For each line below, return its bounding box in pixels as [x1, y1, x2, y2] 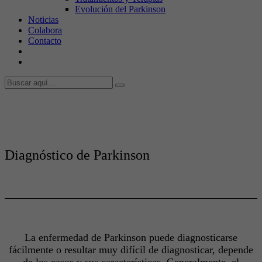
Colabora [28, 25, 62, 35]
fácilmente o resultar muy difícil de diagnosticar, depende [9, 243, 253, 256]
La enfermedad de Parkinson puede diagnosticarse [25, 231, 237, 243]
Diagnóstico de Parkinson [5, 147, 150, 163]
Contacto [28, 36, 61, 46]
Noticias [28, 15, 58, 25]
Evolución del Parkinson [75, 4, 166, 14]
